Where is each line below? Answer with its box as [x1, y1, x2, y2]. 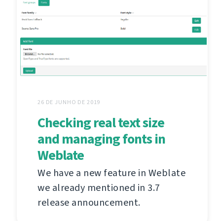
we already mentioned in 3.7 [37, 181, 160, 194]
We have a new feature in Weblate [37, 166, 185, 180]
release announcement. [37, 195, 141, 209]
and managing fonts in [37, 129, 165, 148]
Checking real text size [37, 113, 164, 132]
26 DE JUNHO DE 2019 [37, 98, 101, 106]
